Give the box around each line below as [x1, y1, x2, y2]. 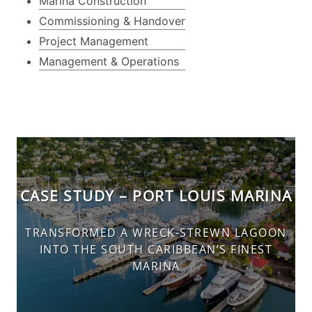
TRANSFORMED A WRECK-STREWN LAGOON [25, 224, 287, 240]
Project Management [39, 33, 148, 48]
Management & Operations [39, 54, 179, 68]
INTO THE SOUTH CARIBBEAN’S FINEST [39, 241, 273, 257]
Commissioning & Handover [39, 13, 185, 28]
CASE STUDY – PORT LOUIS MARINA [19, 185, 292, 205]
